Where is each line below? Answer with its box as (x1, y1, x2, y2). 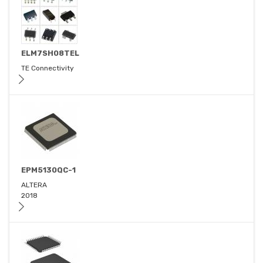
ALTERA (21, 181, 47, 190)
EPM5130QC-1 (21, 166, 76, 175)
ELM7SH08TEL (21, 49, 79, 58)
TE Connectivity (21, 64, 74, 73)
